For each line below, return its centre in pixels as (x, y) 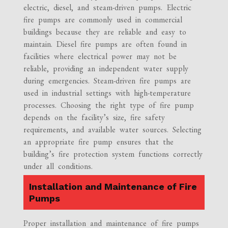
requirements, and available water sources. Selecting (113, 130)
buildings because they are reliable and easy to (105, 32)
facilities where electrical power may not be (100, 56)
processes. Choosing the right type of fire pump (109, 105)
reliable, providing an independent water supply (106, 69)
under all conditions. (58, 166)
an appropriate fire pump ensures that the (99, 142)
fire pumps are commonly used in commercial (103, 20)
